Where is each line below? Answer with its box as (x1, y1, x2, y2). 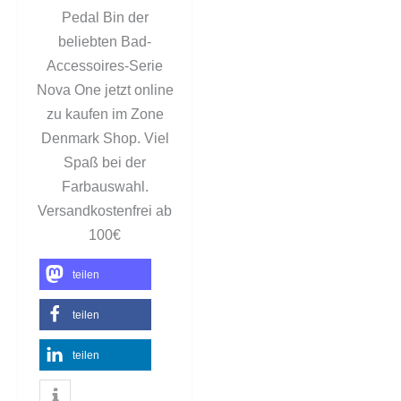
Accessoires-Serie (47, 58, 163, 74)
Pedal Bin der (61, 10, 149, 26)
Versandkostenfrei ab (38, 203, 172, 219)
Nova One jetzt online (36, 82, 174, 98)
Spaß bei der (64, 155, 146, 171)
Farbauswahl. (61, 179, 149, 195)
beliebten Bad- (58, 34, 151, 50)
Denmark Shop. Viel (40, 131, 169, 147)
